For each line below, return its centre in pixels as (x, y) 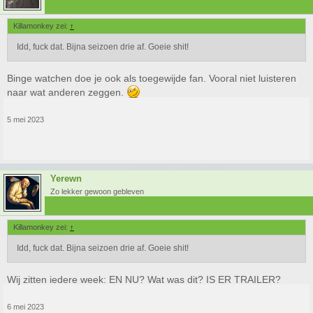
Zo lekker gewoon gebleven (97, 191)
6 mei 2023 (26, 307)
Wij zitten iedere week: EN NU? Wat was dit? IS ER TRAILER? (144, 279)
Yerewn (66, 179)
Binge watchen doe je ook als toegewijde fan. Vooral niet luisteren (152, 78)
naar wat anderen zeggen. (67, 92)
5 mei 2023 (26, 119)
